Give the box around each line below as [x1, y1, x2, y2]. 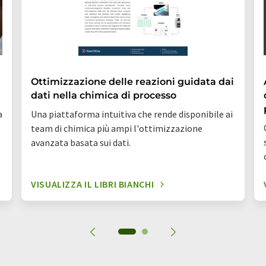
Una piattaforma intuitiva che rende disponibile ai [31, 108, 233, 120]
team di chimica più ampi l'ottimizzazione [31, 122, 202, 134]
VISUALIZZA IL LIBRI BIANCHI [31, 178, 154, 190]
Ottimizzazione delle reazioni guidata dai [31, 76, 234, 87]
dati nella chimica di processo [31, 90, 176, 101]
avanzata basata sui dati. [31, 137, 131, 148]
